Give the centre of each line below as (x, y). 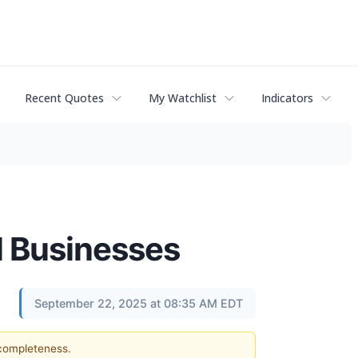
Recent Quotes (64, 98)
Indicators (287, 98)
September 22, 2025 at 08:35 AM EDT (139, 303)
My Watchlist (183, 98)
